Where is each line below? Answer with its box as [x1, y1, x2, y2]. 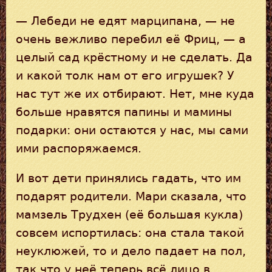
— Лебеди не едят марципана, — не [16, 14, 235, 27]
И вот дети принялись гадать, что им [16, 171, 241, 185]
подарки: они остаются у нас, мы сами [16, 123, 248, 137]
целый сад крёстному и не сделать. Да [16, 50, 253, 64]
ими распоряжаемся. [16, 141, 141, 155]
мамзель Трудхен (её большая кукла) [16, 208, 243, 221]
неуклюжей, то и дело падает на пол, [16, 244, 246, 257]
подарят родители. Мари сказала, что [16, 189, 246, 203]
